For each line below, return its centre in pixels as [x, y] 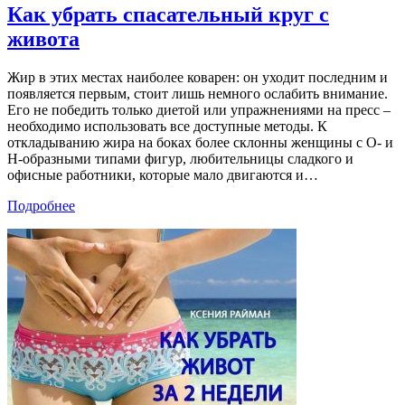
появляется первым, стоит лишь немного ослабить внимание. [198, 94]
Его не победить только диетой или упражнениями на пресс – [199, 110]
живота [43, 39]
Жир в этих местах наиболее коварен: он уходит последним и [198, 78]
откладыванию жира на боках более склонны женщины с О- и [200, 143]
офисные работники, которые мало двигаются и [155, 175]
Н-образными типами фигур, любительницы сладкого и [180, 159]
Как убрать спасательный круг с [168, 15]
